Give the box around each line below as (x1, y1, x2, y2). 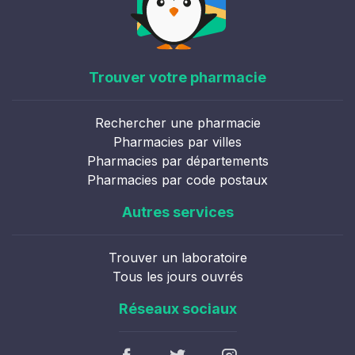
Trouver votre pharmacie (89, 69, 266, 86)
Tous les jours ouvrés (112, 269, 243, 284)
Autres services (121, 204, 234, 220)
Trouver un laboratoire (108, 250, 247, 265)
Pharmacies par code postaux (87, 172, 268, 188)
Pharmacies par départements (86, 153, 269, 169)
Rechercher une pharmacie (94, 115, 261, 131)
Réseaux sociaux (118, 300, 237, 317)
